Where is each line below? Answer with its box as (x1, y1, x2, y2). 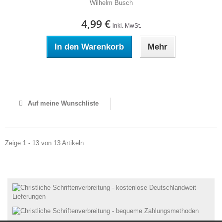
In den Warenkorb (55, 42, 124, 52)
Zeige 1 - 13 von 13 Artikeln (5, 139, 84, 147)
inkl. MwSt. (112, 22, 141, 29)
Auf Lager (96, 72, 126, 79)
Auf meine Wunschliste (25, 100, 99, 107)
